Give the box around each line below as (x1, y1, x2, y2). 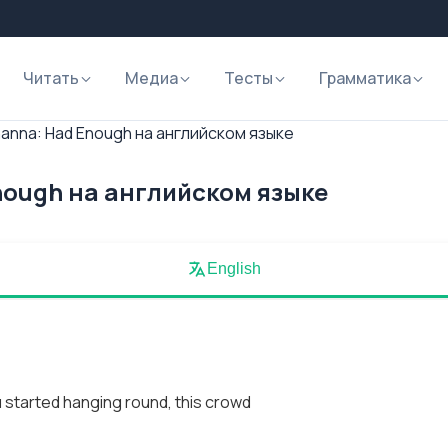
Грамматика (319, 67, 411, 89)
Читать (23, 67, 79, 89)
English (207, 260, 261, 277)
